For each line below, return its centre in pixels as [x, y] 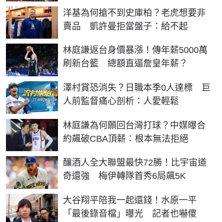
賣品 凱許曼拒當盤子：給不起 [125, 26]
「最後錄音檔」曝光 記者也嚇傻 [130, 213]
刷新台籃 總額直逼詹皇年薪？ [125, 64]
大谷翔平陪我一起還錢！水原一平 [130, 200]
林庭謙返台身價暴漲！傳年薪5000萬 [135, 50]
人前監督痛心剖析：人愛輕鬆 [121, 101]
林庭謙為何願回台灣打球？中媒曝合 [134, 125]
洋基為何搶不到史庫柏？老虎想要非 [134, 13]
